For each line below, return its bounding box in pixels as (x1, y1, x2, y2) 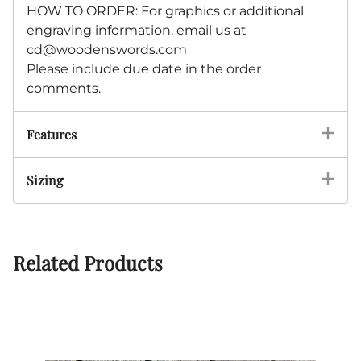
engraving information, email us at (27, 23, 247, 39)
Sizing (27, 172, 63, 189)
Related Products (13, 249, 163, 276)
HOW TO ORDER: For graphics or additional (27, 3, 304, 19)
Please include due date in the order (27, 61, 261, 77)
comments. (27, 81, 101, 97)
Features (27, 126, 77, 143)
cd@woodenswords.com (27, 42, 187, 58)
